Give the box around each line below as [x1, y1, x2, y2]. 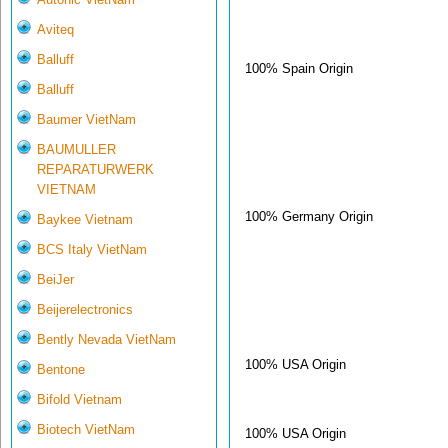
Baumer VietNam [37, 112, 136, 128]
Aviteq [37, 22, 74, 38]
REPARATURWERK [37, 162, 154, 178]
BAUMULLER [37, 142, 116, 158]
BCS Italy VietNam [37, 242, 147, 258]
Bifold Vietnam [37, 392, 122, 408]
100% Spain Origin [245, 60, 353, 76]
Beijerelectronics [37, 302, 133, 318]
